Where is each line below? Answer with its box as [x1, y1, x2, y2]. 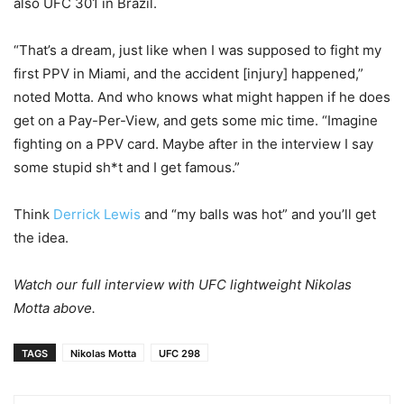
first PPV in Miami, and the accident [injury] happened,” [14, 65, 363, 82]
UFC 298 [159, 347, 200, 360]
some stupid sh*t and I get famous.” [14, 159, 240, 176]
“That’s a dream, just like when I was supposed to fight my [14, 41, 381, 59]
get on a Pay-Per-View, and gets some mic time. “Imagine [14, 112, 378, 129]
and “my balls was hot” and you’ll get [141, 206, 376, 223]
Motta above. [14, 299, 96, 317]
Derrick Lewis [53, 206, 141, 223]
